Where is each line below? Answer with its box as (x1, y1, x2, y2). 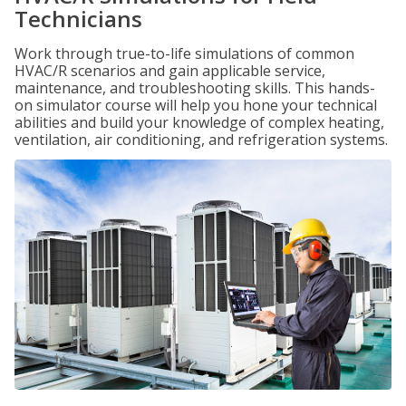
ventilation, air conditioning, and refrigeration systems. (14, 130, 388, 150)
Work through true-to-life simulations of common (14, 43, 354, 63)
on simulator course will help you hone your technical (14, 95, 377, 115)
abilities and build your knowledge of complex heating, (14, 112, 384, 132)
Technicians (14, 4, 142, 34)
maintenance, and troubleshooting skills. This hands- (14, 78, 375, 98)
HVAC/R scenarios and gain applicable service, (14, 61, 325, 81)
